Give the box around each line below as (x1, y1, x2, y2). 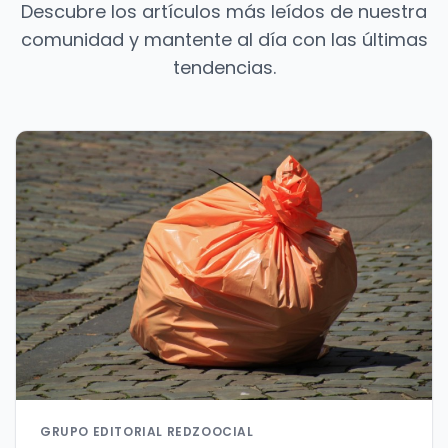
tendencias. (172, 55, 276, 81)
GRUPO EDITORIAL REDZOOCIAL (40, 423, 254, 441)
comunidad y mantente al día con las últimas (20, 27, 428, 53)
